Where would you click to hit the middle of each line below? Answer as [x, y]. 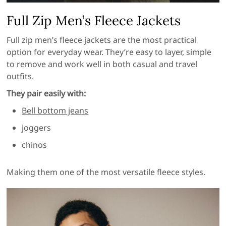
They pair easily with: [46, 93]
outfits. [20, 76]
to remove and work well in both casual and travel [102, 64]
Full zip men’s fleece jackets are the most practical [102, 40]
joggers [37, 127]
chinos [35, 145]
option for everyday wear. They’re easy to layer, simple [109, 52]
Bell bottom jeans [55, 110]
